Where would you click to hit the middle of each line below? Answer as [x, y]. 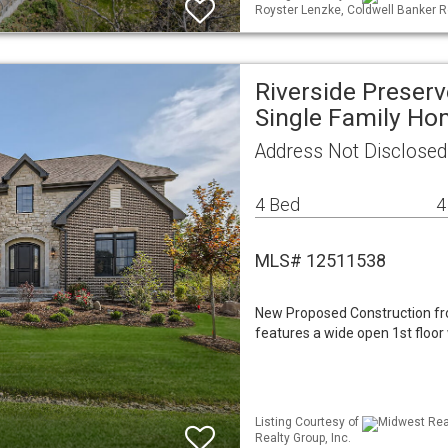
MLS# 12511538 [320, 260]
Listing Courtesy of [308, 422]
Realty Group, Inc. [303, 437]
